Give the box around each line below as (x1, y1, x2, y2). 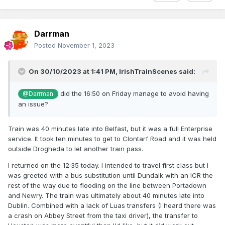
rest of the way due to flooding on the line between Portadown (8, 181, 206, 190)
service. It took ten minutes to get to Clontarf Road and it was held (8, 135, 216, 143)
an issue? (18, 100, 48, 108)
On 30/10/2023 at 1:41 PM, (29, 67, 119, 76)
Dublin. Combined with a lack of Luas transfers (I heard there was (8, 201, 216, 210)
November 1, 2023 (58, 41, 115, 50)
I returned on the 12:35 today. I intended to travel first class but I (8, 161, 208, 170)
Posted (34, 41, 58, 50)
